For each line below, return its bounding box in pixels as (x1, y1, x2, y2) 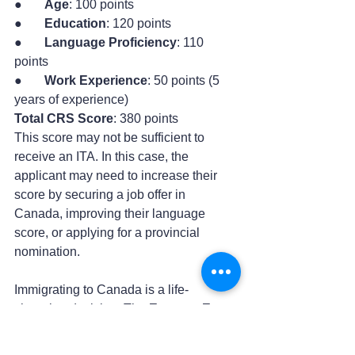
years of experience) (14, 93, 128, 107)
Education (44, 17, 106, 31)
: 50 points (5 (147, 74, 223, 88)
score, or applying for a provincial (14, 226, 203, 240)
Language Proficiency (44, 36, 177, 50)
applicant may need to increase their (14, 169, 220, 183)
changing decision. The (14, 302, 149, 316)
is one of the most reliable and (58, 321, 232, 335)
